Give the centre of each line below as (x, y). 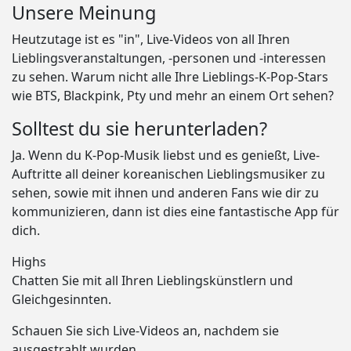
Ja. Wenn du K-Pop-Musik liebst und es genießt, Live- (166, 156)
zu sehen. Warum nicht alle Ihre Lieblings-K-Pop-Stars (170, 77)
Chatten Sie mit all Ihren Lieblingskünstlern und (152, 281)
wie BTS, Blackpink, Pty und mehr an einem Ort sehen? (173, 96)
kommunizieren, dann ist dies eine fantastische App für (175, 212)
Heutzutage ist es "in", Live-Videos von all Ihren (151, 40)
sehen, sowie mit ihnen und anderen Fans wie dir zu (165, 193)
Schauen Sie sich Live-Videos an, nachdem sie (145, 331)
